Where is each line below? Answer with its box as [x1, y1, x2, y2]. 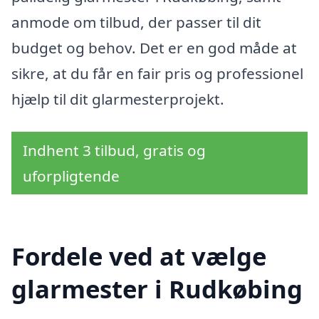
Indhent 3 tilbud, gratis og [23, 140, 206, 160]
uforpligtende [23, 165, 120, 186]
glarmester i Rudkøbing [11, 272, 303, 306]
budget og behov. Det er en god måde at [11, 37, 297, 58]
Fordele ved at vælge [11, 239, 266, 273]
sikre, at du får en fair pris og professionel [11, 63, 303, 83]
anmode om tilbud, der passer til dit [11, 11, 261, 32]
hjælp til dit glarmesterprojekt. [11, 88, 224, 109]
